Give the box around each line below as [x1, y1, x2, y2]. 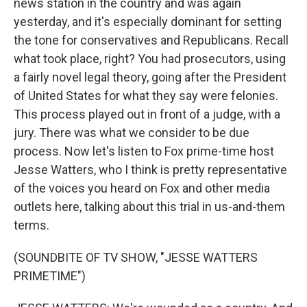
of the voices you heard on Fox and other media [14, 181, 270, 195]
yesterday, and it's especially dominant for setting [14, 14, 282, 29]
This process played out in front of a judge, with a [14, 107, 280, 121]
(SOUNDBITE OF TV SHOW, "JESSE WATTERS [14, 250, 258, 265]
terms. [14, 218, 49, 232]
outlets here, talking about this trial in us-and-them [14, 199, 285, 214]
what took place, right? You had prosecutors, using [14, 51, 286, 66]
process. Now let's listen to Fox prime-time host [14, 144, 274, 158]
